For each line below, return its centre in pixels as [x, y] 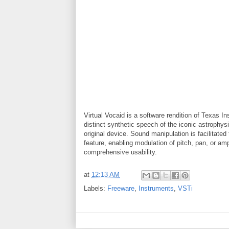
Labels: [96, 188]
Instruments [156, 188]
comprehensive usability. [120, 152]
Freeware [121, 188]
